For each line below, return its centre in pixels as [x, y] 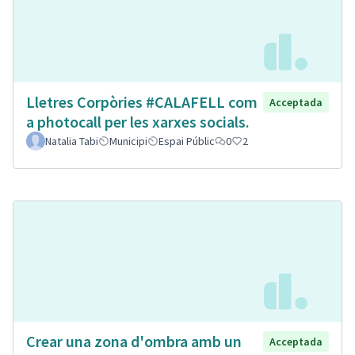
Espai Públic [187, 141]
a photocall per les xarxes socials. [138, 121]
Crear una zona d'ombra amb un [134, 342]
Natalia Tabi [72, 141]
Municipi [128, 141]
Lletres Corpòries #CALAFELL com [142, 101]
